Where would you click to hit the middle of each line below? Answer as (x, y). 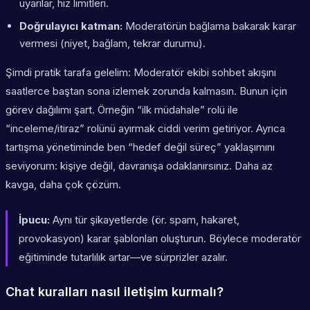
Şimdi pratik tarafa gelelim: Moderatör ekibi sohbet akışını (141, 73)
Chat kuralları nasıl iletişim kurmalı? (115, 292)
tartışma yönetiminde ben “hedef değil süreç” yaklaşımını (140, 147)
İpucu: (34, 220)
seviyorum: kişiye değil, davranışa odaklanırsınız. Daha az (139, 166)
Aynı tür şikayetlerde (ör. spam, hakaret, (145, 220)
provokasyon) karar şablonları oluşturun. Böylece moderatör (160, 239)
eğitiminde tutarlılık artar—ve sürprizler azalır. (123, 257)
